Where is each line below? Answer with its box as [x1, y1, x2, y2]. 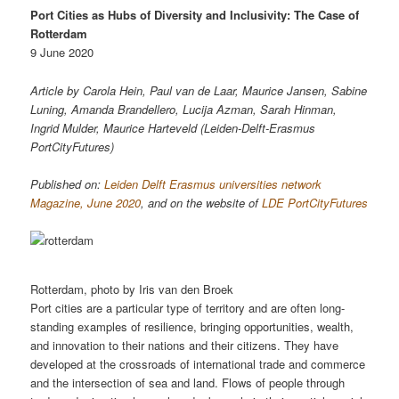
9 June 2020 [30, 44, 94, 61]
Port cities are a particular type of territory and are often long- [30, 298, 346, 316]
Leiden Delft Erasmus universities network [104, 175, 322, 192]
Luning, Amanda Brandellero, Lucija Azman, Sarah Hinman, [30, 100, 338, 118]
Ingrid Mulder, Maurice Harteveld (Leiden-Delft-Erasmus [30, 118, 316, 136]
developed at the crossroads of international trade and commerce [30, 354, 366, 372]
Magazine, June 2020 [30, 193, 142, 211]
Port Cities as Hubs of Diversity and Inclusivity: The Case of [30, 6, 360, 24]
